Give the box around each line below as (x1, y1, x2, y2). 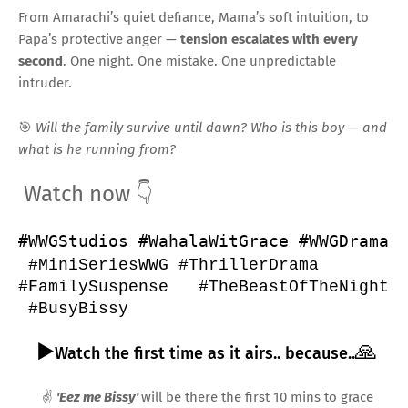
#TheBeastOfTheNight (199, 277, 389, 296)
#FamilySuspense (18, 277, 189, 296)
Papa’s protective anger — (18, 30, 180, 47)
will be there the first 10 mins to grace (141, 388, 373, 405)
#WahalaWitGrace (138, 230, 289, 250)
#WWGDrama (299, 230, 389, 250)
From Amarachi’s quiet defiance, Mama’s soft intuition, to (18, 8, 369, 25)
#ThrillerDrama (178, 255, 319, 274)
